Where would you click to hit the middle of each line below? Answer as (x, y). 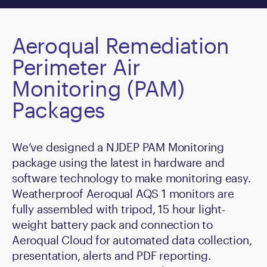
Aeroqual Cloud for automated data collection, (132, 240)
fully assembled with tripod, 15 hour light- (119, 209)
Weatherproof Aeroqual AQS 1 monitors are (123, 194)
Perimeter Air (76, 67)
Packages (59, 110)
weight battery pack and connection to (112, 225)
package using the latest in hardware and (118, 163)
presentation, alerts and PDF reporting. (111, 256)
